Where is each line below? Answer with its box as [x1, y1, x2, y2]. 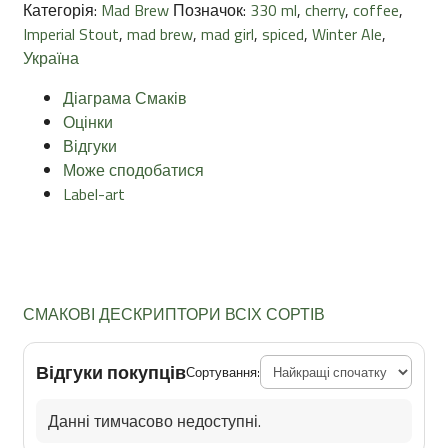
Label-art [63, 181, 125, 206]
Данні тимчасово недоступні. [48, 408, 261, 433]
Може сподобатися [63, 157, 204, 182]
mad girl [201, 21, 254, 46]
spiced [262, 21, 304, 46]
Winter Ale [312, 21, 382, 46]
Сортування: [186, 361, 260, 382]
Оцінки [63, 109, 113, 134]
